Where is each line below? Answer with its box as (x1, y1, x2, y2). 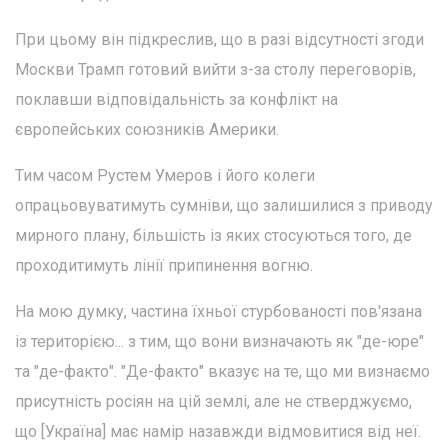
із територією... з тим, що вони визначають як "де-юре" (15, 331, 424, 351)
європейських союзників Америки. (15, 119, 279, 139)
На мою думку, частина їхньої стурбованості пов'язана (15, 301, 422, 321)
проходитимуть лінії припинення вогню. (15, 255, 313, 275)
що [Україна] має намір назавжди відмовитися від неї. (15, 421, 421, 441)
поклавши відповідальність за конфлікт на (15, 89, 338, 109)
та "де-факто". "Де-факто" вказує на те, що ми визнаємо (15, 361, 430, 381)
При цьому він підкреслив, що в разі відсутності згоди (15, 29, 424, 49)
